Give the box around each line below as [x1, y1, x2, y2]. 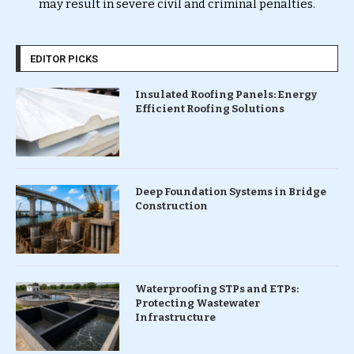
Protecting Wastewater [134, 296, 260, 309]
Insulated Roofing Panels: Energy [134, 88, 317, 100]
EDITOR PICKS [30, 52, 98, 65]
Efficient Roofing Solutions [134, 102, 284, 115]
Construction [134, 199, 208, 212]
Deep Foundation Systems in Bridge [134, 185, 326, 198]
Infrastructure [134, 311, 216, 323]
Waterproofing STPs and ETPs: [134, 282, 299, 295]
